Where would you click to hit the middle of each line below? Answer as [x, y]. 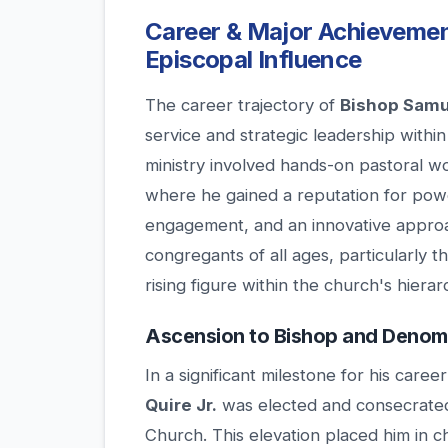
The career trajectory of [242, 105]
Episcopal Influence [253, 60]
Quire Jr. [181, 405]
